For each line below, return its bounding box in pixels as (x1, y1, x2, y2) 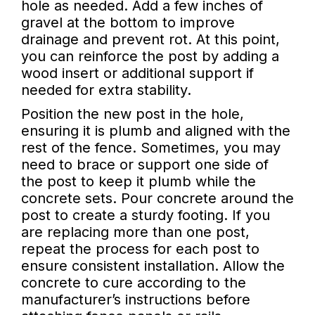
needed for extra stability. (21, 82, 191, 99)
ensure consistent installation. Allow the (21, 257, 285, 275)
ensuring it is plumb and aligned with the (21, 122, 290, 140)
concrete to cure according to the (21, 274, 246, 292)
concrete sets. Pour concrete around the (21, 190, 294, 207)
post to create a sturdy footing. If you (21, 207, 270, 224)
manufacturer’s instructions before (21, 291, 250, 309)
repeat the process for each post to (21, 240, 259, 258)
